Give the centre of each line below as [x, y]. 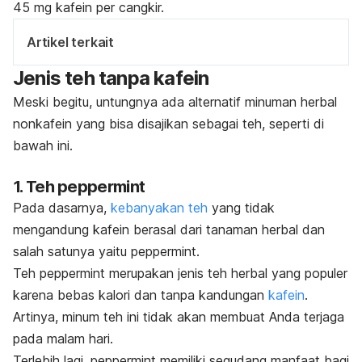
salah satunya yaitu [72, 251]
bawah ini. [43, 145]
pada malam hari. [65, 338]
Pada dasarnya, [60, 207]
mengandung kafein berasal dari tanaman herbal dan [169, 229]
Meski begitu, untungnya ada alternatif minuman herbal [175, 101]
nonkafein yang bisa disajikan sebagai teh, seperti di [168, 123]
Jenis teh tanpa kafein [111, 78]
